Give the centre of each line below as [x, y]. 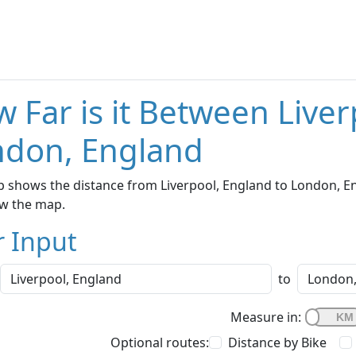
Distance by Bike [277, 343]
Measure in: [266, 317]
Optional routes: [160, 343]
